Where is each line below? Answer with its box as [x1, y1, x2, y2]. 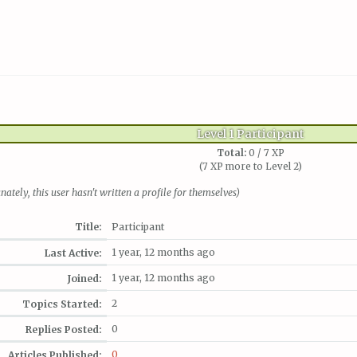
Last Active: [45, 247, 102, 260]
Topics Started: [22, 298, 102, 311]
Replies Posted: [25, 324, 102, 336]
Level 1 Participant [196, 127, 304, 142]
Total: [216, 147, 246, 159]
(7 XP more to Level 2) [198, 160, 302, 172]
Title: [75, 221, 102, 233]
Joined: [68, 273, 102, 285]
